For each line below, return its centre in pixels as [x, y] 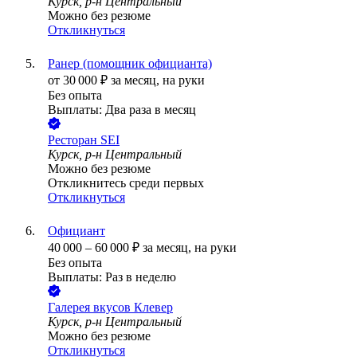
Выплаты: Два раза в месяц [122, 110]
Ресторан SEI [84, 140]
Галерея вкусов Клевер [110, 308]
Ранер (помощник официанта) [130, 64]
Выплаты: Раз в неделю [112, 277]
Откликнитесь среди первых [126, 183]
